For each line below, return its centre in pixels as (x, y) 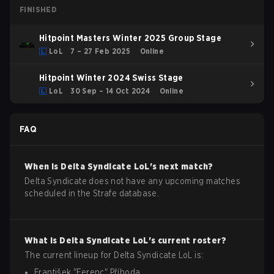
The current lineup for (69, 255)
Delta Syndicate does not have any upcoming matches (132, 181)
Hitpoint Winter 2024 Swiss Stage (111, 78)
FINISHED (39, 9)
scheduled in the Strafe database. (92, 193)
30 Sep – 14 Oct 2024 (110, 91)
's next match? (181, 166)
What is (42, 240)
